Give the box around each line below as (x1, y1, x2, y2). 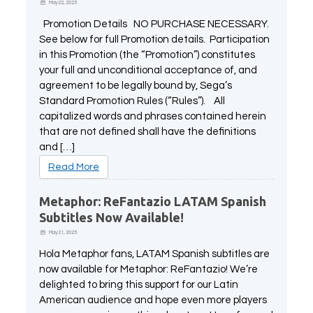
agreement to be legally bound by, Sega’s (39, 80, 233, 91)
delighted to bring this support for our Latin (39, 279, 239, 290)
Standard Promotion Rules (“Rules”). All (39, 95, 226, 106)
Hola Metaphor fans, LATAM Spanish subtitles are (39, 248, 270, 259)
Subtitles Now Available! (39, 210, 184, 224)
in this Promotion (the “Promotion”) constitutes (39, 49, 256, 60)
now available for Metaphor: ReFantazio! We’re (39, 263, 259, 275)
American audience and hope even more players (39, 294, 268, 305)
